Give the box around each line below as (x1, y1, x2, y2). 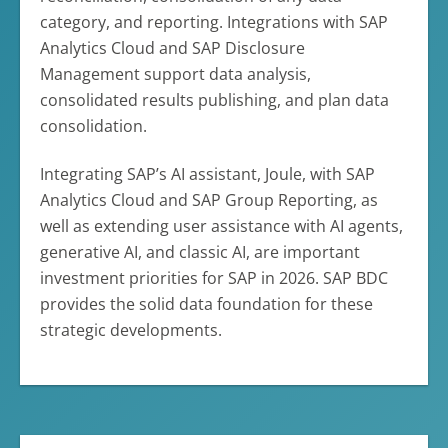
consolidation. (40, 114, 147, 137)
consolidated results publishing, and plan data (40, 88, 389, 111)
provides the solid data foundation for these (40, 292, 373, 315)
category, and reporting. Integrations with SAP (40, 10, 388, 33)
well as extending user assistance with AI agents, (40, 214, 403, 237)
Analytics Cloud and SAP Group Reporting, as (40, 188, 378, 211)
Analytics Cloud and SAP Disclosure (40, 36, 305, 59)
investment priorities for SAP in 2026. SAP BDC (40, 266, 388, 289)
